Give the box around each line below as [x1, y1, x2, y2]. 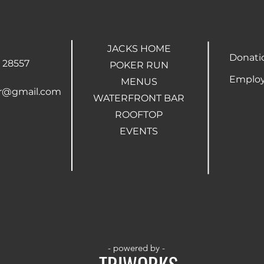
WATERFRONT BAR [93, 92, 184, 104]
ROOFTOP [115, 108, 163, 120]
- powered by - [108, 242, 165, 253]
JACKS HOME [107, 42, 171, 54]
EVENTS [120, 125, 158, 137]
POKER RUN [109, 59, 169, 71]
